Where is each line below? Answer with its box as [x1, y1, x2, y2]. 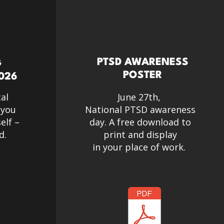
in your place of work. [92, 141, 188, 153]
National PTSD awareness [84, 103, 195, 115]
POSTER [123, 70, 162, 80]
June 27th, [117, 91, 163, 103]
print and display [103, 128, 177, 140]
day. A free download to [89, 116, 191, 128]
